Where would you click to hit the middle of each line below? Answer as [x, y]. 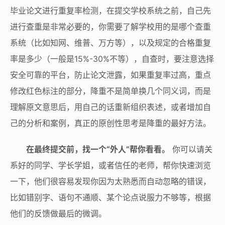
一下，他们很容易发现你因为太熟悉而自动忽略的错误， [110, 181]
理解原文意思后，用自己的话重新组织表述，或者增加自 [110, 107]
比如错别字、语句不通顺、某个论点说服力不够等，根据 [110, 197]
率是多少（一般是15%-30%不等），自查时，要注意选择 [112, 59]
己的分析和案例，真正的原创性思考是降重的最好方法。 [110, 123]
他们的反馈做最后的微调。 [58, 213]
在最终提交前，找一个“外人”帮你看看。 [98, 149]
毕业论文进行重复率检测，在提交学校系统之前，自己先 [110, 10]
